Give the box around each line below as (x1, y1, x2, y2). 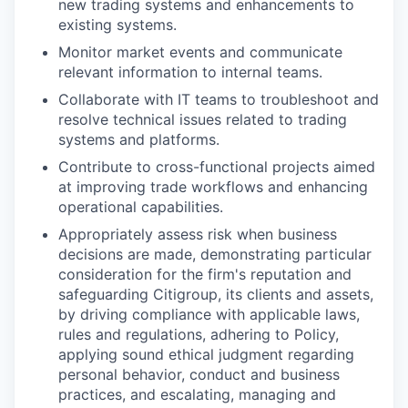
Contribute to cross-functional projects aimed (58, 157, 375, 176)
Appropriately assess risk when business (58, 224, 337, 243)
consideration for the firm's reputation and (58, 264, 352, 283)
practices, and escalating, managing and (58, 384, 336, 403)
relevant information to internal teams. (58, 62, 322, 81)
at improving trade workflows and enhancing (58, 177, 368, 196)
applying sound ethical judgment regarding (58, 344, 354, 363)
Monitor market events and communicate (58, 42, 342, 61)
